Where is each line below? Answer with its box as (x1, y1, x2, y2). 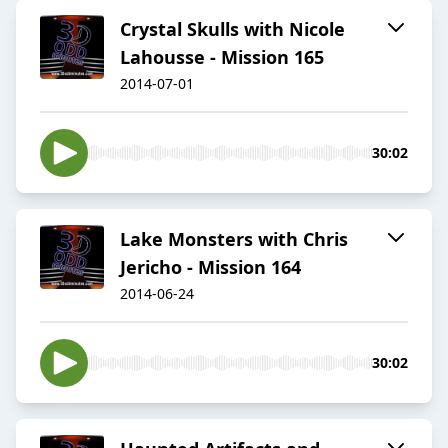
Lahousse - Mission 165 (120, 45, 324, 70)
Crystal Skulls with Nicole (120, 17, 345, 42)
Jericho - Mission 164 (120, 255, 301, 280)
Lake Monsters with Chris (120, 227, 348, 252)
